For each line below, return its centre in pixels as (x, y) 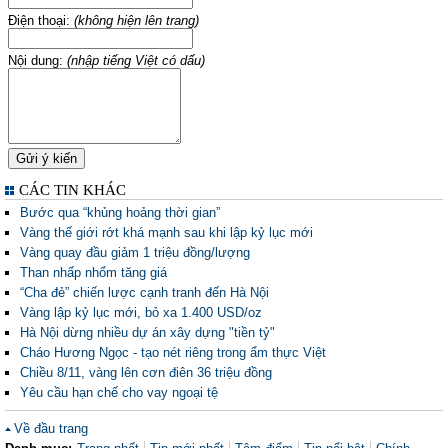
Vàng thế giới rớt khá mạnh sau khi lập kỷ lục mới (166, 232)
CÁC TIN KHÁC (72, 190)
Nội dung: (37, 60)
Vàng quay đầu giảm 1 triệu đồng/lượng (135, 252)
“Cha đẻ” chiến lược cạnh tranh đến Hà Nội (144, 292)
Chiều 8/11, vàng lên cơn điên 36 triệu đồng (146, 372)
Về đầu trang (51, 428)
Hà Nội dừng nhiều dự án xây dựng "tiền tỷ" (147, 332)
